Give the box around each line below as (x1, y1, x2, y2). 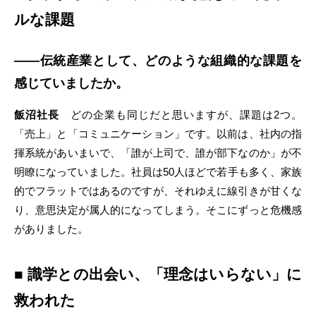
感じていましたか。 (14, 76, 128, 90)
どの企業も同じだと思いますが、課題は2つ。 (59, 109, 302, 121)
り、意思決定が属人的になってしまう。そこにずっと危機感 (14, 204, 302, 216)
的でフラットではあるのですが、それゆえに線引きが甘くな (14, 185, 302, 197)
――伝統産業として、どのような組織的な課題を (14, 54, 302, 68)
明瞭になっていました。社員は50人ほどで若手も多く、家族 (14, 166, 302, 178)
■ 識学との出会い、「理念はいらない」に (14, 266, 302, 282)
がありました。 (14, 223, 88, 235)
